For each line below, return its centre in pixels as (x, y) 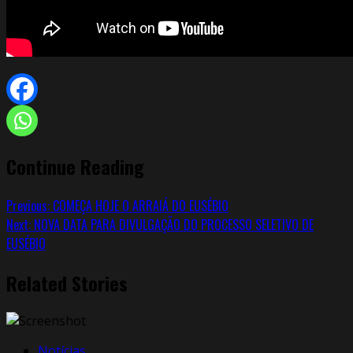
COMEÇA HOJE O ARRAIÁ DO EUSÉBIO (139, 205)
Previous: (28, 205)
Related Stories (67, 282)
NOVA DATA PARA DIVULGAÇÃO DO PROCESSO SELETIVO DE (172, 224)
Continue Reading (75, 166)
